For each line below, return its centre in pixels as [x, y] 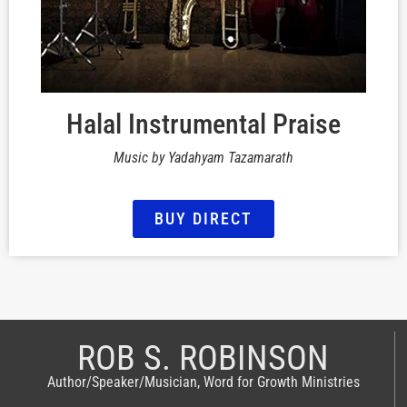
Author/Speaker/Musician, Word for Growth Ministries [203, 382]
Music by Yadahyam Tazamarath [203, 157]
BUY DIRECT [203, 219]
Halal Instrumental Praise [203, 124]
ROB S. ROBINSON [203, 357]
